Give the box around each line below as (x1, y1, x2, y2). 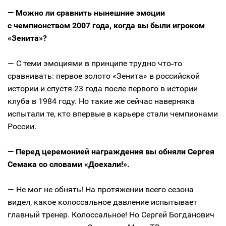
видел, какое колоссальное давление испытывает (8, 197, 197, 207)
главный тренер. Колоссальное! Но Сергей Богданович (8, 210, 214, 220)
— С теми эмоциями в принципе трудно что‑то (8, 59, 182, 69)
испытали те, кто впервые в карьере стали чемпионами (8, 109, 218, 119)
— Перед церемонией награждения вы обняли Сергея (8, 147, 214, 157)
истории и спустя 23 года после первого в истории (8, 84, 198, 94)
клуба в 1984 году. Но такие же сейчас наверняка (8, 96, 195, 106)
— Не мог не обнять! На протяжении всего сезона (8, 185, 194, 195)
